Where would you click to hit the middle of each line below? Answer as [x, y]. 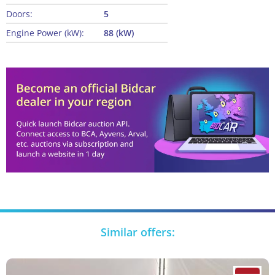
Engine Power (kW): [45, 33]
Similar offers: [137, 232]
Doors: [19, 14]
